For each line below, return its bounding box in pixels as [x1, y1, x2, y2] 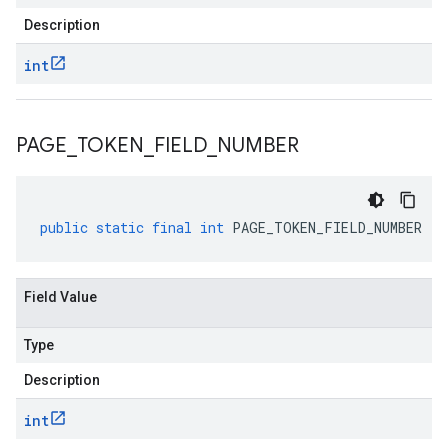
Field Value [24, 289, 97, 305]
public [40, 218, 88, 237]
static [96, 218, 144, 237]
